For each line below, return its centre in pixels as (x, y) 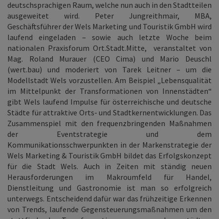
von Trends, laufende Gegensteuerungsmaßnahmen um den (109, 209)
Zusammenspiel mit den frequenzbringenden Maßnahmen (109, 123)
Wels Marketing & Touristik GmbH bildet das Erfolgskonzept (109, 155)
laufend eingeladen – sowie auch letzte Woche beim (109, 37)
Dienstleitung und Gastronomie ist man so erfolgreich (109, 188)
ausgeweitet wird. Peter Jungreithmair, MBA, (109, 16)
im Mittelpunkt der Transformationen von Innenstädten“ (109, 91)
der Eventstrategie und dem (109, 134)
